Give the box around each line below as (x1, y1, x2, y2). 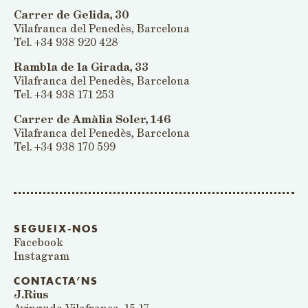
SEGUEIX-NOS (14, 224, 99, 236)
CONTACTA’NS (14, 276, 98, 288)
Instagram (14, 248, 69, 264)
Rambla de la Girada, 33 (14, 59, 148, 75)
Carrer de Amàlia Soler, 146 (14, 111, 171, 127)
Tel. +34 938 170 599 (14, 139, 115, 155)
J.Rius (14, 287, 48, 302)
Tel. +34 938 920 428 (14, 34, 118, 50)
